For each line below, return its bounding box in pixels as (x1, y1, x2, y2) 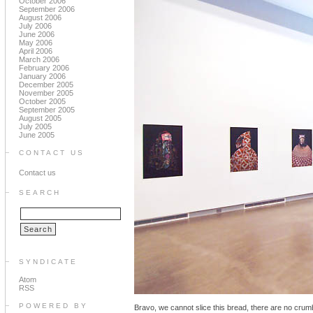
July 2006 (19, 22, 52, 30)
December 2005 (19, 80, 73, 89)
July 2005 (19, 122, 52, 131)
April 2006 (19, 47, 52, 55)
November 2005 (19, 89, 73, 97)
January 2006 (19, 72, 66, 80)
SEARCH (19, 189, 61, 196)
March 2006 (19, 55, 59, 64)
